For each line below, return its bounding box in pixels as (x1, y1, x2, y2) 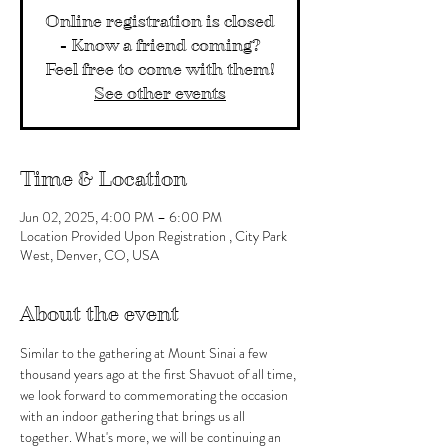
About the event (20, 302, 179, 326)
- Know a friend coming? (59, 35, 261, 56)
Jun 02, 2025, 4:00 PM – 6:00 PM (20, 207, 222, 227)
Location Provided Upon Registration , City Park (20, 226, 287, 246)
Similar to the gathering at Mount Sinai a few (20, 343, 270, 363)
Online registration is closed (45, 11, 275, 32)
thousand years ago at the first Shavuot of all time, (20, 364, 299, 384)
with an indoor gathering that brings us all (20, 406, 248, 426)
